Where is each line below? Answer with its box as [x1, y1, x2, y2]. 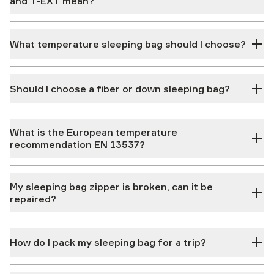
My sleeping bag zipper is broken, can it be [10, 180, 213, 193]
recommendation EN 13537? [10, 138, 145, 150]
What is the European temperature [10, 126, 177, 138]
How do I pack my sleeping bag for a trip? [10, 236, 206, 248]
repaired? [10, 193, 56, 205]
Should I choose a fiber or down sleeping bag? [10, 83, 230, 95]
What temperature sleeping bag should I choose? [10, 38, 246, 50]
